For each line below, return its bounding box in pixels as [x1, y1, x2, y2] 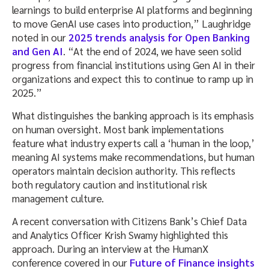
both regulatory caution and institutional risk [12, 177, 207, 191]
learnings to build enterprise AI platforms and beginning [12, 2, 252, 16]
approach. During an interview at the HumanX [12, 241, 208, 255]
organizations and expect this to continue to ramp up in [12, 71, 253, 85]
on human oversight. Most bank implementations [12, 122, 224, 136]
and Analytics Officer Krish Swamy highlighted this [12, 228, 228, 241]
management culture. [12, 191, 104, 205]
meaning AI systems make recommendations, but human [12, 150, 255, 163]
